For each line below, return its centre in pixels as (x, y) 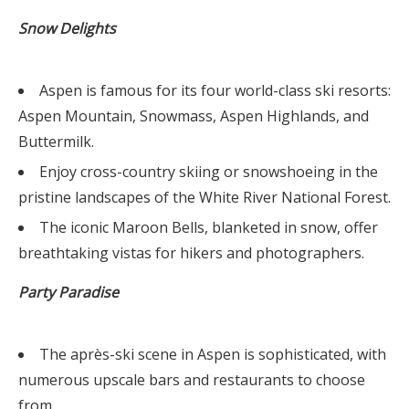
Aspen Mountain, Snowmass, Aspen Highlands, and (194, 116)
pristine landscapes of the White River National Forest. (204, 197)
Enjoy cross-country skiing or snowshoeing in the (209, 172)
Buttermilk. (56, 142)
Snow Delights (67, 28)
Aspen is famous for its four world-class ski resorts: (215, 90)
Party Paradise (68, 292)
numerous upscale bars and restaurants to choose (192, 380)
